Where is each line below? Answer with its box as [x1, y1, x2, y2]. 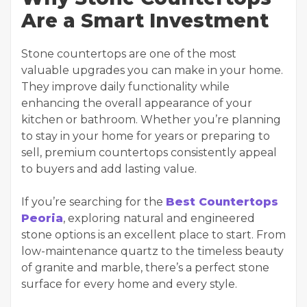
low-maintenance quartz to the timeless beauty [21, 245, 284, 258]
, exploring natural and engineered [63, 212, 255, 225]
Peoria [21, 212, 63, 225]
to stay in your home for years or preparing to [21, 130, 270, 143]
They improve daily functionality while [21, 80, 230, 93]
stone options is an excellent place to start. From [21, 228, 286, 241]
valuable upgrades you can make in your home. [21, 64, 283, 77]
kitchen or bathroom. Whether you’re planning [21, 113, 281, 126]
